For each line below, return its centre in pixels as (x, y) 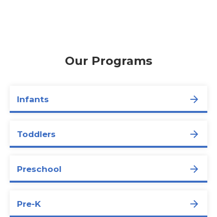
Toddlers (36, 134)
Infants (33, 99)
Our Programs (108, 61)
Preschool (39, 169)
